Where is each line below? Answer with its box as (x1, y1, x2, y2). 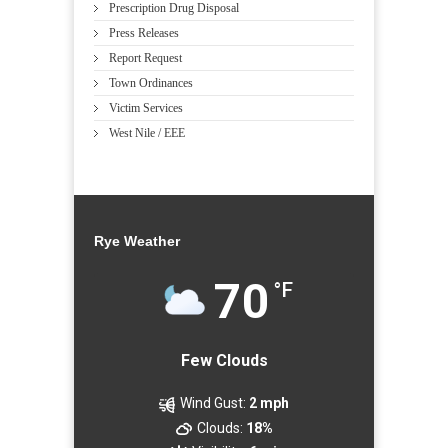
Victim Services (109, 101, 183, 116)
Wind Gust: (180, 395, 246, 412)
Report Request (109, 51, 182, 66)
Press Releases (109, 26, 179, 41)
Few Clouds (180, 351, 268, 371)
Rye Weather (94, 233, 180, 250)
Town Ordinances (109, 76, 193, 91)
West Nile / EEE (109, 126, 185, 141)
